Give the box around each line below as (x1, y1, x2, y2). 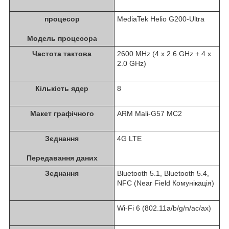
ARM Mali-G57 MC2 (117, 109, 182, 118)
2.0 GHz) (117, 59, 146, 67)
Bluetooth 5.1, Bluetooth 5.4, (117, 169, 209, 177)
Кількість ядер (35, 84, 88, 93)
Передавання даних (26, 153, 98, 162)
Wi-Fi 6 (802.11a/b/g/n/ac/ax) (117, 203, 211, 212)
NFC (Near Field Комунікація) (117, 178, 214, 187)
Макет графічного (30, 109, 94, 118)
